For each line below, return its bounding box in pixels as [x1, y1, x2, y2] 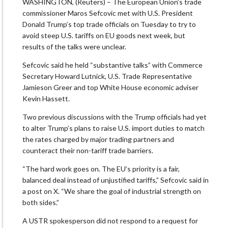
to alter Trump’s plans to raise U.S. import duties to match [22, 124, 205, 133]
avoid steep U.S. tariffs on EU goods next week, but [22, 31, 185, 40]
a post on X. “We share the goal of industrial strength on [22, 187, 201, 196]
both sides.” [22, 198, 59, 207]
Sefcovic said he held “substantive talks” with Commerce [22, 61, 203, 70]
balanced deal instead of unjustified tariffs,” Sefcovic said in [22, 176, 209, 185]
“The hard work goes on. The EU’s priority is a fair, [22, 164, 180, 174]
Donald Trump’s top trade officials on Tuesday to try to [22, 20, 196, 29]
